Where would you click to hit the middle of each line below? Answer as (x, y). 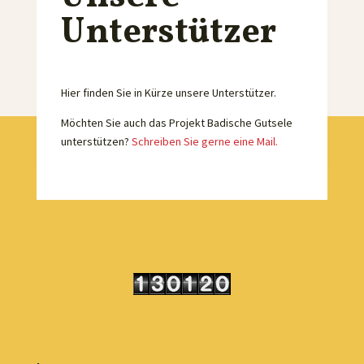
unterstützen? (96, 141)
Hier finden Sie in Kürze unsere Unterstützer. (168, 92)
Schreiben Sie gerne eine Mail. (204, 141)
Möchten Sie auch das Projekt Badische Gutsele (176, 122)
